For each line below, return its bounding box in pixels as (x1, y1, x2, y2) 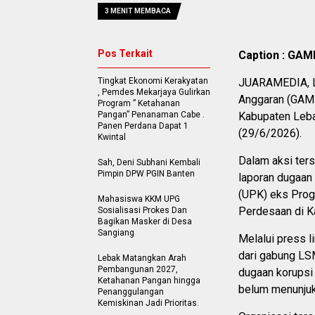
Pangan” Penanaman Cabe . (98, 110, 205, 120)
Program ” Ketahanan (98, 98, 180, 108)
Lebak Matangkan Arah (98, 253, 186, 263)
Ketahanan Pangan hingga (98, 276, 200, 285)
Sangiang (98, 228, 134, 238)
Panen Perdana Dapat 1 (98, 121, 188, 131)
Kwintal (98, 132, 126, 142)
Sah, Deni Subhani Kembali (98, 157, 200, 167)
